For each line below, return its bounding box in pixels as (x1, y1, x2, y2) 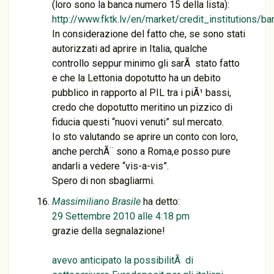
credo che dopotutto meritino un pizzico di (52, 102, 232, 113)
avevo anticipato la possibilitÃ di (52, 254, 193, 266)
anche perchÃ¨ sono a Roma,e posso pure (52, 146, 231, 157)
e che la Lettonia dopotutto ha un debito (52, 72, 221, 84)
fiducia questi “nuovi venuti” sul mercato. (52, 116, 224, 128)
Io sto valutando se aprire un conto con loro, (52, 131, 238, 143)
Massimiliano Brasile (52, 196, 141, 207)
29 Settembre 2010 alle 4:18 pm (52, 210, 190, 222)
